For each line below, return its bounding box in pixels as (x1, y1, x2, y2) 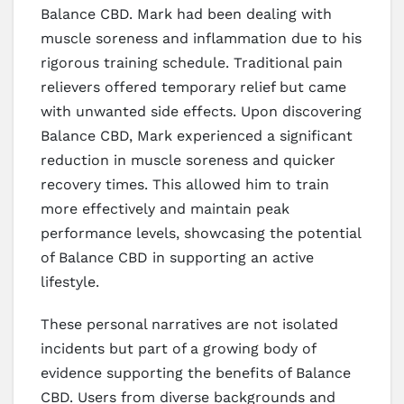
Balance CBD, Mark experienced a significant (41, 126, 353, 144)
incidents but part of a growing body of (41, 339, 316, 357)
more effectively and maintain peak (41, 199, 289, 217)
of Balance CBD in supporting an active (41, 248, 314, 266)
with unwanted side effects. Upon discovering (41, 102, 362, 120)
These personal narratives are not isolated (41, 315, 338, 333)
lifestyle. (41, 272, 99, 290)
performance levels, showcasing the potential (41, 224, 361, 242)
